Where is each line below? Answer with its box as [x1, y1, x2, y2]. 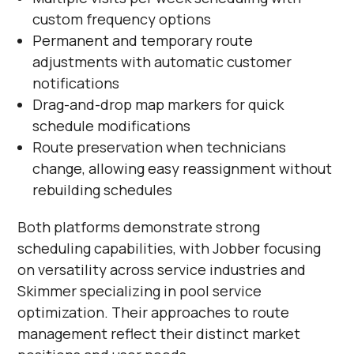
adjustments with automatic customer [32, 52, 292, 71]
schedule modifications [32, 116, 190, 135]
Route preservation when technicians [32, 137, 286, 156]
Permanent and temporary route [32, 31, 253, 50]
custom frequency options [32, 9, 211, 28]
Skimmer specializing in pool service [17, 281, 262, 300]
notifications [32, 73, 119, 92]
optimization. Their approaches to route [17, 303, 290, 322]
